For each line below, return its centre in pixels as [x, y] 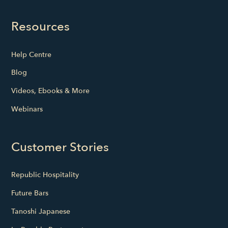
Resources [41, 27]
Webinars [27, 109]
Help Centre [32, 54]
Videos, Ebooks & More [51, 91]
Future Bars [30, 193]
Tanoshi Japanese [41, 211]
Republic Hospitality [45, 175]
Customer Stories [60, 147]
